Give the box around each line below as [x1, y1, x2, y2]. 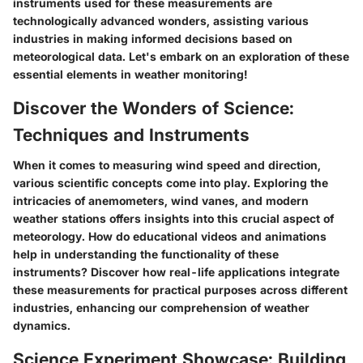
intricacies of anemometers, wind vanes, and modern [13, 194, 309, 207]
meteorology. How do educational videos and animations [13, 229, 327, 243]
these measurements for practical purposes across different [13, 283, 348, 297]
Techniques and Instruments [13, 124, 250, 145]
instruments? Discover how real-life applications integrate [13, 265, 340, 279]
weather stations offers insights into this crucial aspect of [13, 211, 334, 225]
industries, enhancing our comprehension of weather [13, 301, 310, 314]
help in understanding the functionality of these [13, 247, 279, 261]
